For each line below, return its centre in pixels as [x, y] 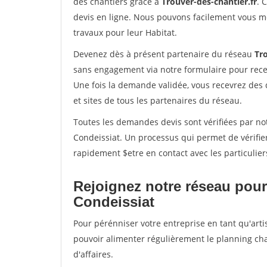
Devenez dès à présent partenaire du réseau [164, 54]
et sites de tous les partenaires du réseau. [158, 100]
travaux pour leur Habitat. [125, 32]
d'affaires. [93, 254]
